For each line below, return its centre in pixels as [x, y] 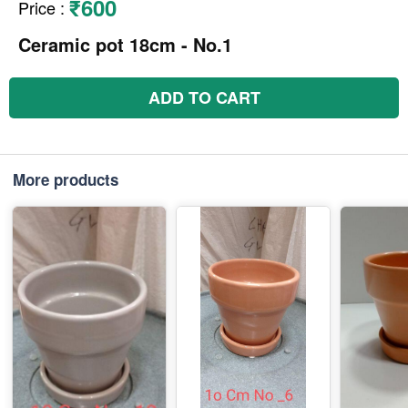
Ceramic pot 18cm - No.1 [125, 45]
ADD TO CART [204, 98]
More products [66, 180]
